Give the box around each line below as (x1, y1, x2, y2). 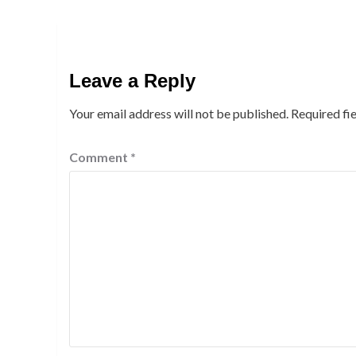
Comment (69, 149, 130, 164)
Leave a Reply (69, 69, 195, 91)
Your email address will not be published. (69, 105, 288, 121)
